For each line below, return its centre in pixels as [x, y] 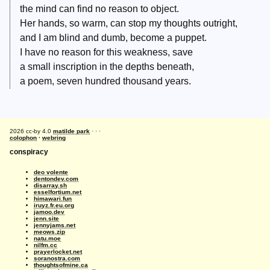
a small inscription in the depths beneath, [107, 67]
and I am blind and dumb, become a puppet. [113, 38]
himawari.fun [53, 199]
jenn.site [46, 218]
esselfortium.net [58, 192]
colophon [23, 137]
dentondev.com [56, 179]
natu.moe [47, 238]
